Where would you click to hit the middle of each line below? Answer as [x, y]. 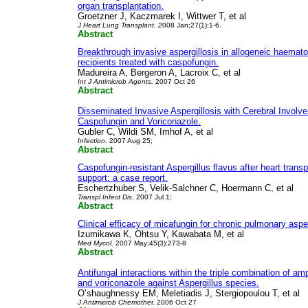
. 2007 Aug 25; [129, 141]
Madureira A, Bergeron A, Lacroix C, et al [159, 73]
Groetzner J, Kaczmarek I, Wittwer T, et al [162, 16]
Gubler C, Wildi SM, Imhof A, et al [147, 132]
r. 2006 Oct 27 [174, 302]
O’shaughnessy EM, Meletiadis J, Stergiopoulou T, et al [189, 293]
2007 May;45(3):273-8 [150, 243]
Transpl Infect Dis [105, 197]
